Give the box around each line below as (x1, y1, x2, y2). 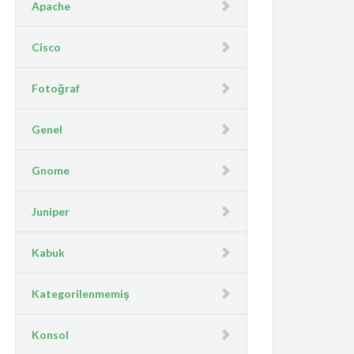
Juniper (32, 204, 70, 218)
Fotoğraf (32, 81, 81, 95)
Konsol (32, 327, 70, 341)
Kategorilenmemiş (32, 286, 130, 300)
